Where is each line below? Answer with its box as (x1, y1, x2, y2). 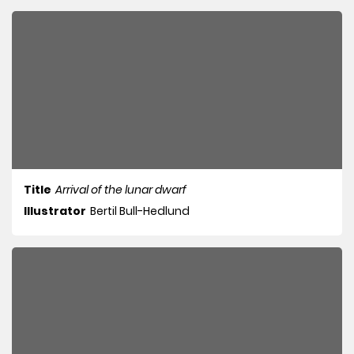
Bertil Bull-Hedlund (90, 203, 190, 220)
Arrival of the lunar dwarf (55, 182, 186, 198)
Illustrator (24, 203, 86, 220)
